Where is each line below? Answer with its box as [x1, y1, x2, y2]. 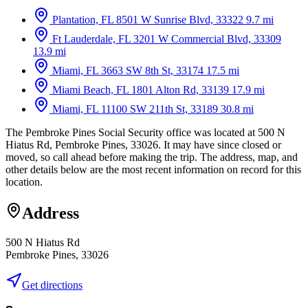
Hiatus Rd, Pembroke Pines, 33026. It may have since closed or [5, 138, 281, 151]
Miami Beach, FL [52, 83, 129, 96]
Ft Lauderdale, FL [52, 32, 131, 45]
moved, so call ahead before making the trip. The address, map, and [5, 151, 298, 163]
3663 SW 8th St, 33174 [101, 64, 203, 76]
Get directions [22, 278, 82, 291]
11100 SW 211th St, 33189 [101, 102, 218, 115]
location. [5, 175, 43, 188]
